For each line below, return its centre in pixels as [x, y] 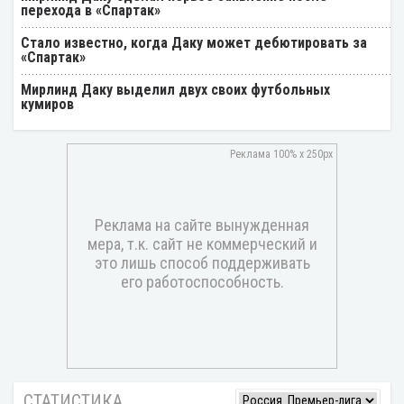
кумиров [47, 105]
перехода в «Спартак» [91, 11]
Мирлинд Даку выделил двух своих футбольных [175, 90]
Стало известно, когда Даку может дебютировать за [194, 43]
